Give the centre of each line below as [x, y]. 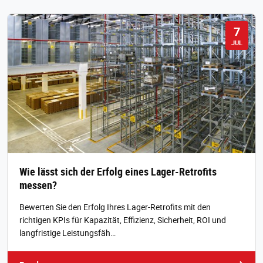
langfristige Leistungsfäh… [68, 232]
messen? [38, 185]
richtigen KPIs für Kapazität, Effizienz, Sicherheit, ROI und [123, 220]
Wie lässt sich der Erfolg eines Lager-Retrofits [118, 171]
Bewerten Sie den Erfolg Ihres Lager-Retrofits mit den [115, 207]
